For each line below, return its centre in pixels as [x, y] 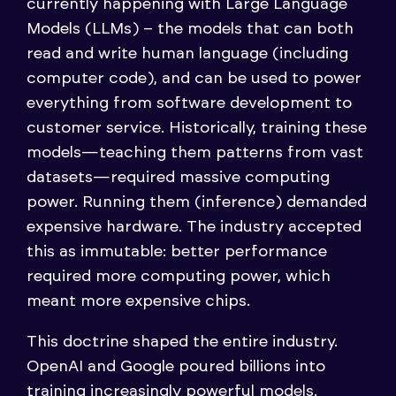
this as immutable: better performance [177, 251]
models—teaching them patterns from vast [195, 152]
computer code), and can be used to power [194, 78]
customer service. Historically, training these [197, 128]
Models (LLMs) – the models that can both [190, 29]
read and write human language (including [187, 53]
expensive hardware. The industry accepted [194, 227]
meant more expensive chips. [138, 301]
